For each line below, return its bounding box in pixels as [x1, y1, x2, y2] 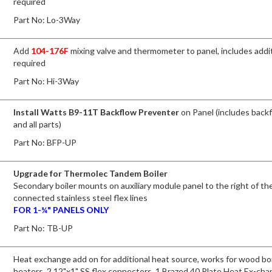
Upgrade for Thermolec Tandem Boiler [13, 168, 168, 178]
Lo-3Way [47, 14, 81, 25]
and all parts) [13, 118, 62, 129]
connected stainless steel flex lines [13, 192, 148, 203]
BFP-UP [47, 137, 77, 148]
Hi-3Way [47, 75, 80, 86]
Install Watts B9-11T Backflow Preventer [13, 106, 180, 117]
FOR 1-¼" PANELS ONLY [13, 204, 109, 215]
